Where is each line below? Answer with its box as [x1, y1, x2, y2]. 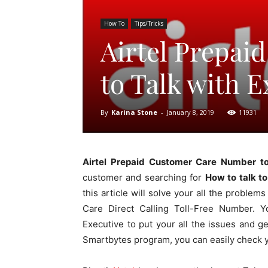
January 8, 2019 [167, 107, 214, 117]
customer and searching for [83, 171, 205, 183]
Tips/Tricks [135, 19, 163, 28]
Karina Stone [111, 107, 157, 117]
